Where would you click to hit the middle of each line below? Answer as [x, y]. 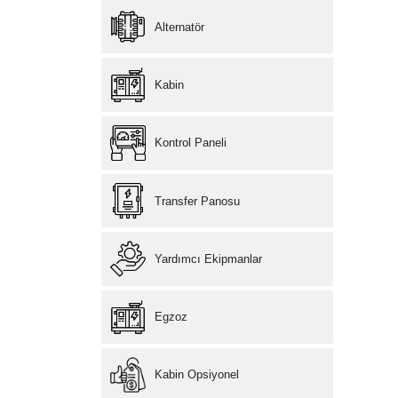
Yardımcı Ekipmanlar [209, 259]
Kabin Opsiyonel [197, 375]
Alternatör [180, 27]
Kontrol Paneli [191, 143]
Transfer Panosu [198, 201]
